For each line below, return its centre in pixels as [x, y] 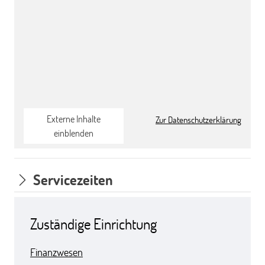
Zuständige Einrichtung [93, 224]
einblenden [74, 132]
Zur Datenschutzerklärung [198, 119]
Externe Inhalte [74, 118]
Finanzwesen [56, 252]
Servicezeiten [73, 179]
